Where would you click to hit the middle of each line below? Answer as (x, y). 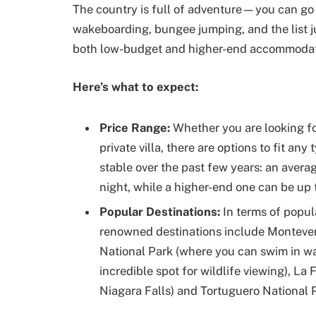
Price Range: (136, 127)
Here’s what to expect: (135, 86)
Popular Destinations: (161, 212)
